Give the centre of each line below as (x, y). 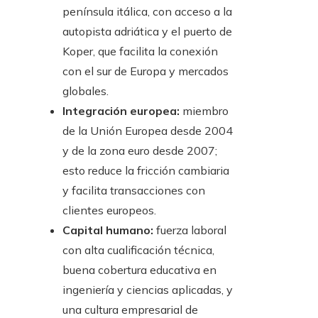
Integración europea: (121, 111)
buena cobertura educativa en (139, 270)
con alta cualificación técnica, (138, 250)
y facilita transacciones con (134, 191)
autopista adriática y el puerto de (147, 32)
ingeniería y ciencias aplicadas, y (148, 290)
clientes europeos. (109, 210)
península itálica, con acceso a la (147, 12)
